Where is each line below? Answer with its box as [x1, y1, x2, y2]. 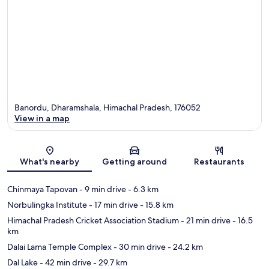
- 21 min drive [179, 215, 231, 226]
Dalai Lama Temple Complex [7, 241, 112, 253]
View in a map [14, 113, 70, 124]
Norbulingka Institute [7, 199, 87, 211]
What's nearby [20, 156, 80, 168]
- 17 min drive [87, 199, 138, 211]
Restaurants [194, 156, 245, 168]
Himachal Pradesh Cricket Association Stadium [7, 215, 179, 226]
